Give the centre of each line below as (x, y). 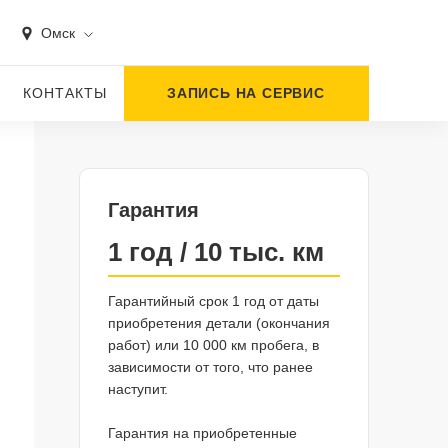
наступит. (137, 389)
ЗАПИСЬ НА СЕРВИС (246, 93)
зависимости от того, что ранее (210, 367)
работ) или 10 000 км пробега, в (213, 345)
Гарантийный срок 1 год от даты (213, 301)
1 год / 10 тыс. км (215, 252)
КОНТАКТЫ (65, 93)
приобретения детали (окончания (218, 323)
